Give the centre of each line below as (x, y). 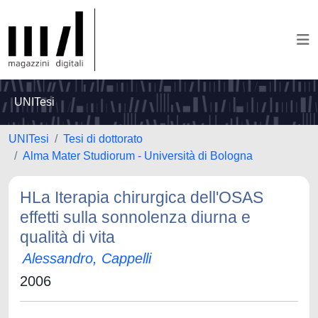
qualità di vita (67, 237)
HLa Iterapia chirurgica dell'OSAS (142, 197)
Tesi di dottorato (103, 139)
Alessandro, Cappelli (87, 258)
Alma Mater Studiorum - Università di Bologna (138, 156)
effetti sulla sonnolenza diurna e (135, 217)
